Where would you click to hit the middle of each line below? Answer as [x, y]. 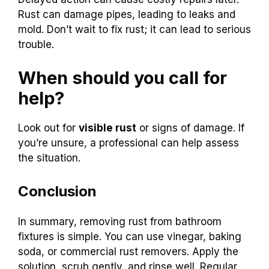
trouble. [36, 45]
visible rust [107, 128]
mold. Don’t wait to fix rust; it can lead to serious [134, 30]
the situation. [49, 158]
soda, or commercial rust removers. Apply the [128, 252]
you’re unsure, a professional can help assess [128, 143]
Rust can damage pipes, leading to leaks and [127, 15]
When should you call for [122, 77]
